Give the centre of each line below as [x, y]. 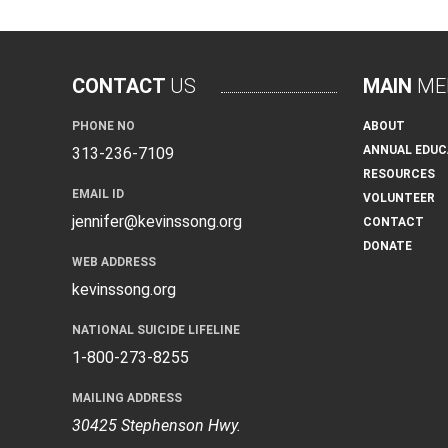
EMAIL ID [98, 194]
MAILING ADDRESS [127, 398]
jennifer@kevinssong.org [157, 222]
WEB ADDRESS [114, 262]
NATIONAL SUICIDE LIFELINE [156, 330]
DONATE [388, 246]
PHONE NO [103, 126]
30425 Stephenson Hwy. [156, 426]
